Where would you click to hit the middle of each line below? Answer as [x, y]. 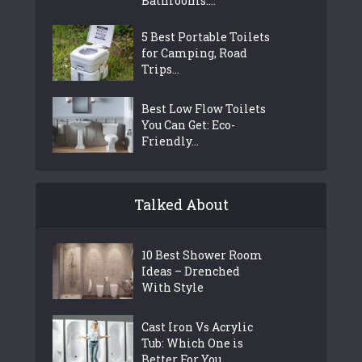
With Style [173, 287]
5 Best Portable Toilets [206, 37]
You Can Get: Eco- [188, 124]
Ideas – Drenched [191, 271]
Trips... [160, 69]
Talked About [181, 204]
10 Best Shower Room [202, 255]
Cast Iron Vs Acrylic [197, 326]
